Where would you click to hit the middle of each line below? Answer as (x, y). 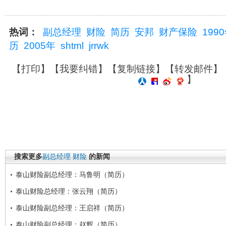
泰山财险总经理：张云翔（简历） (69, 191)
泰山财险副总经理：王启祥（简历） (72, 208)
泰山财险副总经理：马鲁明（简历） (72, 174)
